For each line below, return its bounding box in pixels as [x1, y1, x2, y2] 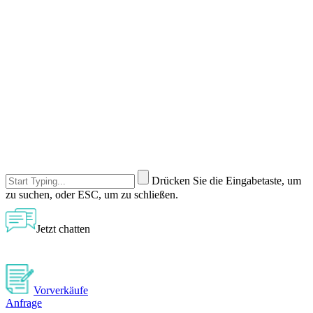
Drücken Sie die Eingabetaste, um [152, 175, 301, 187]
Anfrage [6, 297, 42, 310]
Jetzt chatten [36, 222, 90, 235]
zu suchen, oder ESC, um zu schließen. [6, 189, 178, 201]
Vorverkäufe [34, 284, 88, 297]
